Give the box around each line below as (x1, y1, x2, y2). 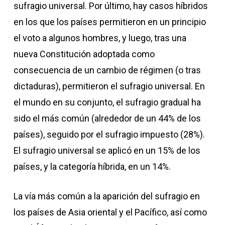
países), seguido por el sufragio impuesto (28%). (13, 129, 205, 140)
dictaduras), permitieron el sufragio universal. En (13, 81, 205, 91)
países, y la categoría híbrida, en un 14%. (13, 161, 171, 172)
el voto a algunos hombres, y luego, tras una (13, 33, 186, 43)
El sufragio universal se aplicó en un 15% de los (13, 145, 200, 156)
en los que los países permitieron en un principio (13, 17, 206, 27)
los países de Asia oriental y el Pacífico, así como (13, 207, 207, 217)
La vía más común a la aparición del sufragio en (13, 191, 200, 201)
